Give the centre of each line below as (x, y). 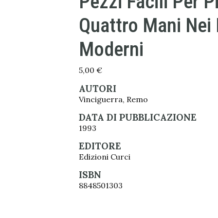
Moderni (111, 49)
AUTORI (98, 89)
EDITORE (100, 146)
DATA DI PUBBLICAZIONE (138, 117)
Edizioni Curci (105, 157)
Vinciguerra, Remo (113, 99)
